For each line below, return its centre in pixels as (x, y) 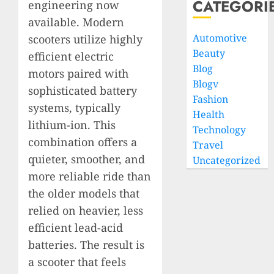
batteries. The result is (86, 244)
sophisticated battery (83, 90)
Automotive (220, 38)
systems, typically (74, 107)
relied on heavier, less (86, 210)
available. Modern (76, 22)
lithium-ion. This (72, 124)
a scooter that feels (77, 261)
